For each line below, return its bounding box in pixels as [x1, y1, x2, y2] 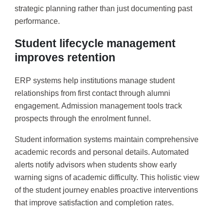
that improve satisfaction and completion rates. [15, 199, 174, 207]
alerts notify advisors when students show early [15, 161, 177, 169]
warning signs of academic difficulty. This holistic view [15, 173, 200, 182]
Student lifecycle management [15, 36, 176, 50]
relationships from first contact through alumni [15, 89, 170, 97]
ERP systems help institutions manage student [15, 76, 175, 85]
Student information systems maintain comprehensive [15, 135, 199, 144]
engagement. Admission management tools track [15, 101, 182, 110]
